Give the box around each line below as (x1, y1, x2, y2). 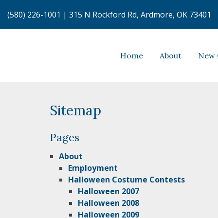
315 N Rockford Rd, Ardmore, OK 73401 (69, 9, 211, 20)
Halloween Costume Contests (68, 174, 185, 185)
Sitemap (50, 102, 101, 120)
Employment (68, 163, 118, 174)
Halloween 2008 (77, 198, 139, 209)
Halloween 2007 (77, 186, 139, 197)
